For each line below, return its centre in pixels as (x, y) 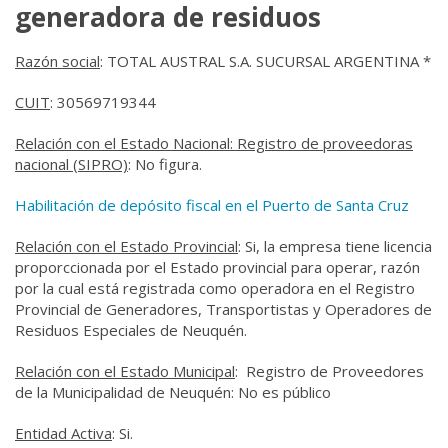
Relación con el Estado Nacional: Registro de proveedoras (214, 143)
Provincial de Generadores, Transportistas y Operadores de (223, 309)
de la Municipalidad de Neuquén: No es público (173, 392)
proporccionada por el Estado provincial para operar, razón (217, 267)
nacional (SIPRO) (71, 164)
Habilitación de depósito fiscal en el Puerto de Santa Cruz (214, 205)
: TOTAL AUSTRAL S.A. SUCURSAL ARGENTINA (259, 61)
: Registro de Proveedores (329, 371)
